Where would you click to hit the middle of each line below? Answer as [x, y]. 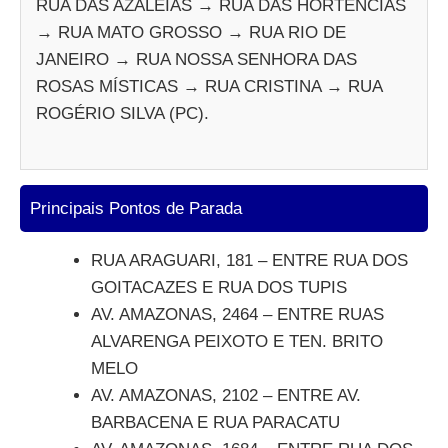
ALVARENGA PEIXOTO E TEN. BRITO [237, 341]
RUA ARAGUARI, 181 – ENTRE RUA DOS [249, 260]
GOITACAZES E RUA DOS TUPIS [219, 287]
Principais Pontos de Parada [136, 208]
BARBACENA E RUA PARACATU [215, 422]
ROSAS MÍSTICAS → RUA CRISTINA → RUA [209, 86]
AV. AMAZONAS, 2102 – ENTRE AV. [226, 395]
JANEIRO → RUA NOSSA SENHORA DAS [196, 59]
